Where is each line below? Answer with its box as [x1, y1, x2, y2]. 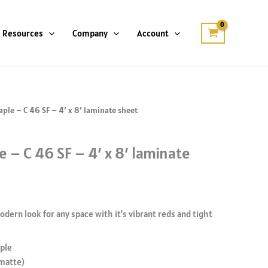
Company [72, 27, 108, 39]
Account [137, 27, 169, 39]
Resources [2, 27, 43, 39]
